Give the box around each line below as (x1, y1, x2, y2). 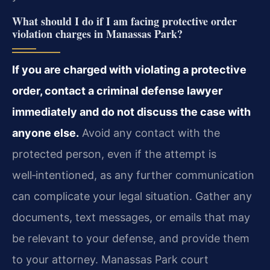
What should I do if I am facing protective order (12, 13, 237, 29)
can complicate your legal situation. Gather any (12, 190, 252, 202)
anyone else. (12, 127, 79, 139)
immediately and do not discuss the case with (12, 105, 251, 118)
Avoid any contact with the (79, 127, 220, 139)
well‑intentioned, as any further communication (12, 169, 254, 181)
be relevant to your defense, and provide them (12, 232, 250, 245)
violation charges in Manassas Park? (12, 26, 183, 42)
